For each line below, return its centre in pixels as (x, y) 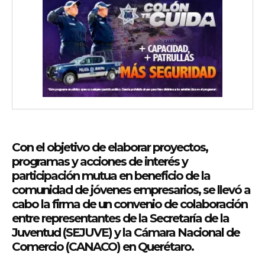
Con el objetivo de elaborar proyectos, (110, 148)
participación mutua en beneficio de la (111, 176)
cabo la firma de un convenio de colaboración (130, 204)
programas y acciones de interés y (100, 162)
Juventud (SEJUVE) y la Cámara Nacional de (126, 233)
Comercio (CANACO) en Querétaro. (103, 247)
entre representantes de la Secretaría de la (120, 219)
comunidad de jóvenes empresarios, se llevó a (131, 190)
